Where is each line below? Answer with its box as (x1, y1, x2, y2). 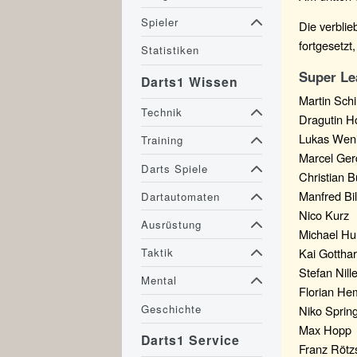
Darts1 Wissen (141, 73, 239, 91)
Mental (141, 273, 178, 288)
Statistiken (141, 42, 200, 58)
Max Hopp (299, 321, 351, 339)
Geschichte (141, 300, 202, 316)
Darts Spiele (141, 160, 209, 176)
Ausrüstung (141, 216, 202, 232)
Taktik (141, 245, 175, 261)
